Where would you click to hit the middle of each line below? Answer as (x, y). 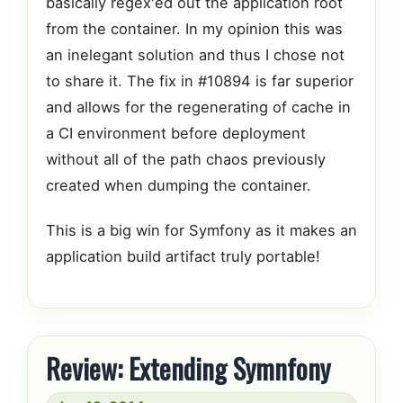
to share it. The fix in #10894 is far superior (200, 81)
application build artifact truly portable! (183, 257)
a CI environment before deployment (176, 133)
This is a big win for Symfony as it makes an (201, 231)
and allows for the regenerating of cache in (198, 107)
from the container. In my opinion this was (194, 28)
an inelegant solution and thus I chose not (195, 54)
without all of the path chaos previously (186, 159)
